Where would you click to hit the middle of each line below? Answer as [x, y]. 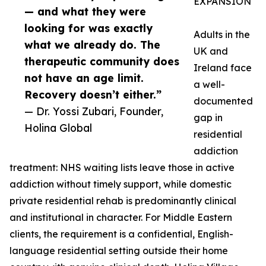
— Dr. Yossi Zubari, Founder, [94, 111]
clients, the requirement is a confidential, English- [121, 234]
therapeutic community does [102, 61]
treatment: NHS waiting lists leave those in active [122, 168]
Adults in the [222, 35]
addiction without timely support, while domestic [121, 184]
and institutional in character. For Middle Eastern [121, 218]
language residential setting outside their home [119, 251]
